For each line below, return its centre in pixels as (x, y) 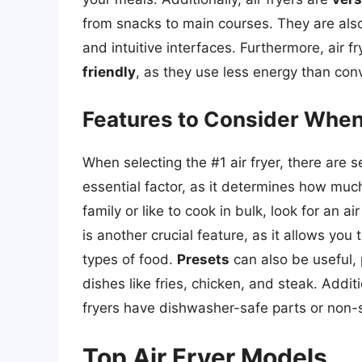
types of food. (130, 259)
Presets (203, 259)
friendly (109, 72)
